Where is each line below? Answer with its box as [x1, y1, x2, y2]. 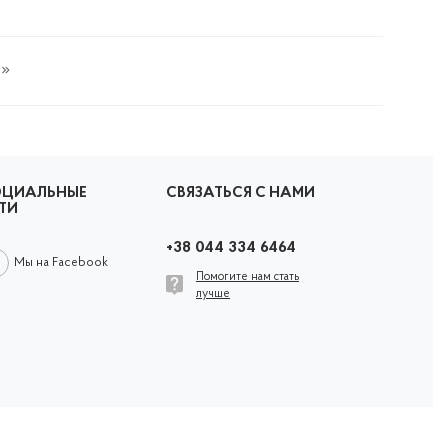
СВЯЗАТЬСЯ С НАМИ [166, 186, 315, 201]
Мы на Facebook [13, 256, 108, 269]
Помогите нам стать [196, 271, 299, 283]
